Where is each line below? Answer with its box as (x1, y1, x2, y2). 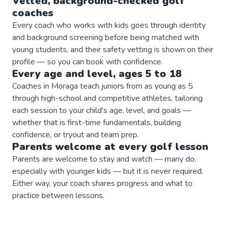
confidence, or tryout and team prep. (12, 129, 139, 140)
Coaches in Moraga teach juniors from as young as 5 (12, 80, 193, 92)
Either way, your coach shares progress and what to (12, 177, 193, 189)
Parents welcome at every (12, 139, 150, 154)
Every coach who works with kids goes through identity (12, 19, 206, 31)
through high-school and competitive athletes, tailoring (12, 92, 203, 104)
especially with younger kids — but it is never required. (12, 165, 203, 177)
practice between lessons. (12, 190, 104, 201)
